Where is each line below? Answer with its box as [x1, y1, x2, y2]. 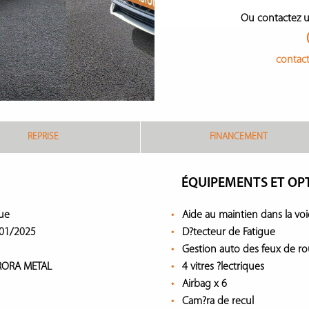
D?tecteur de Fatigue [182, 227, 275, 238]
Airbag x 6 [182, 279, 227, 290]
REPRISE [28, 132, 59, 142]
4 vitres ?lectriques [182, 261, 264, 272]
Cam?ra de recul [182, 296, 254, 307]
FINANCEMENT [210, 132, 268, 142]
